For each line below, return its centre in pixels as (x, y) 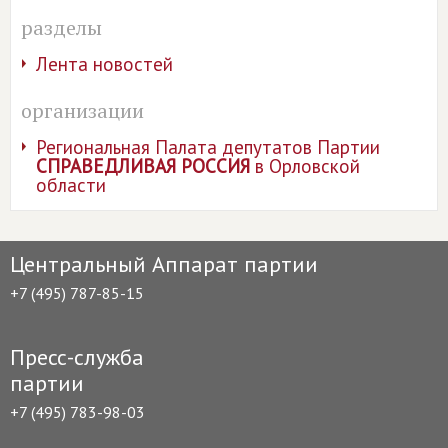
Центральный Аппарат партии (164, 263)
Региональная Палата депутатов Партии (208, 146)
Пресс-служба (77, 356)
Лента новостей (104, 63)
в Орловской (305, 165)
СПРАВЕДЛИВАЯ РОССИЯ (143, 165)
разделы (61, 27)
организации (82, 110)
